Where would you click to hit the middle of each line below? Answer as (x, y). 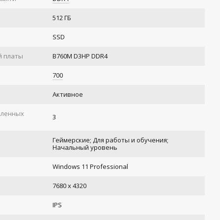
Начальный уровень (85, 147)
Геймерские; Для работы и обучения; (111, 140)
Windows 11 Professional (91, 166)
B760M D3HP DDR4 (80, 56)
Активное (68, 94)
